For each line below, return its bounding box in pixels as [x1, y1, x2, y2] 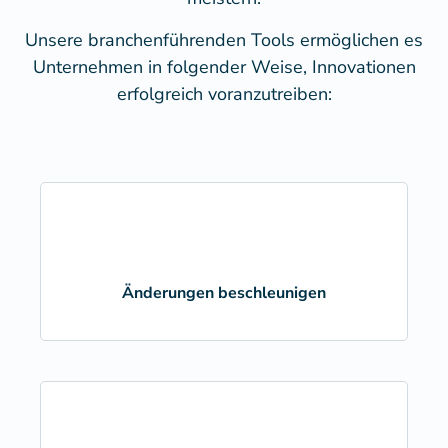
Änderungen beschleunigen [122, 281, 326, 304]
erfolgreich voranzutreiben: [116, 81, 332, 106]
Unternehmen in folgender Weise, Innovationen [32, 54, 416, 79]
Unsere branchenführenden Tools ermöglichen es [25, 27, 423, 52]
